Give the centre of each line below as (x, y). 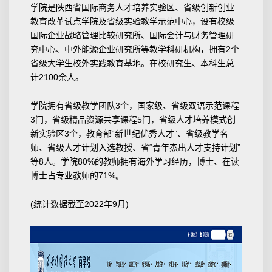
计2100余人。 (57, 77)
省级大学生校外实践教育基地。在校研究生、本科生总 (132, 63)
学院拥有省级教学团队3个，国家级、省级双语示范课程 (135, 106)
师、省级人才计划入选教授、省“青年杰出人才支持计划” (135, 148)
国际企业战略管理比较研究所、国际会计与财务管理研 (132, 36)
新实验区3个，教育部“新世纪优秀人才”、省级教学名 (129, 134)
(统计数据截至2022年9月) (80, 204)
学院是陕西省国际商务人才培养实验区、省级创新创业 (132, 8)
